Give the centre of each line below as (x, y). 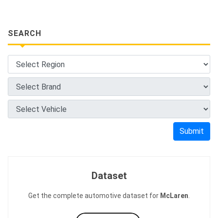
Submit (192, 131)
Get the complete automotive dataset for (94, 196)
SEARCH (25, 33)
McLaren (174, 196)
